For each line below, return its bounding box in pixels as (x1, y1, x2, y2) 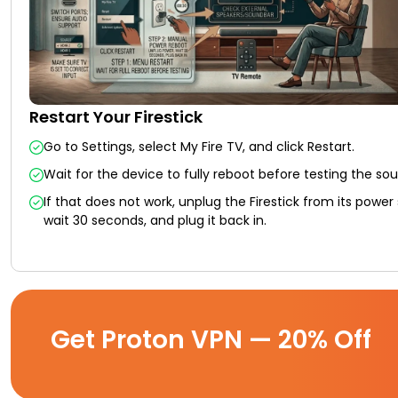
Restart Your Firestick (29, 105, 203, 128)
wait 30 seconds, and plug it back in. (44, 211, 267, 229)
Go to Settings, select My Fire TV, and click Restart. (44, 137, 354, 155)
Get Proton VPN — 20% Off (51, 322, 371, 357)
